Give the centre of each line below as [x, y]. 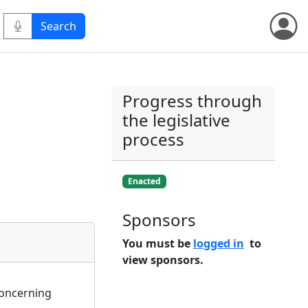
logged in [219, 244]
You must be [158, 244]
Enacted [144, 181]
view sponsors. [163, 260]
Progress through [192, 101]
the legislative [176, 120]
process [153, 139]
